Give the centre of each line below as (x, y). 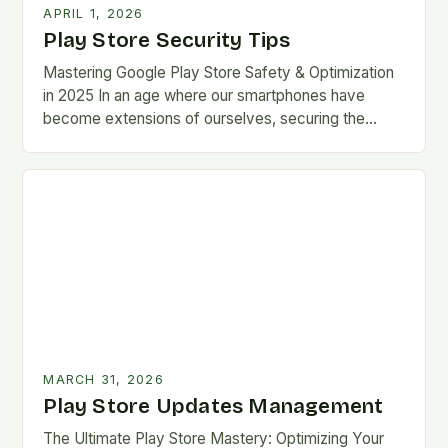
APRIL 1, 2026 (93, 13)
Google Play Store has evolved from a (175, 141)
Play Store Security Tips (167, 40)
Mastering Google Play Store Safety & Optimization (219, 72)
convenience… (94, 164)
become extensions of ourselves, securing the (204, 118)
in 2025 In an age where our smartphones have (204, 95)
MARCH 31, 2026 (103, 379)
